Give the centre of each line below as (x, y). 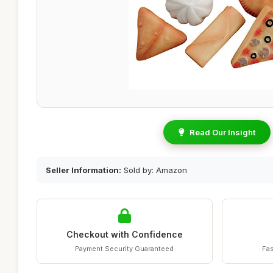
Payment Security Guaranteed (125, 249)
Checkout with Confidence (124, 234)
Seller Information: (83, 170)
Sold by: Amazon (154, 170)
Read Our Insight (222, 132)
